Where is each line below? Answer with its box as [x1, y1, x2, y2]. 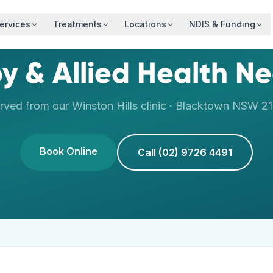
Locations [124, 19, 167, 29]
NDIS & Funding [189, 19, 256, 29]
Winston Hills [72, 99, 138, 112]
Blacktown [175, 99, 229, 112]
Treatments [53, 19, 102, 29]
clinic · [138, 99, 175, 112]
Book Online [40, 145, 97, 157]
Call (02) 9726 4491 [138, 146, 232, 158]
